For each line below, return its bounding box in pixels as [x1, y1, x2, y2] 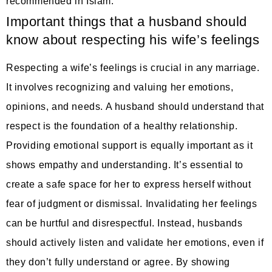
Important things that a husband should [6, 13, 247, 29]
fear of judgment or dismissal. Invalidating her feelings [6, 198, 257, 209]
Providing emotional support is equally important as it [6, 140, 253, 151]
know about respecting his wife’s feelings [6, 32, 260, 47]
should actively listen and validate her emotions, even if [6, 237, 264, 248]
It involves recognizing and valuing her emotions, [6, 81, 234, 92]
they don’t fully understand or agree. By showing [6, 256, 230, 267]
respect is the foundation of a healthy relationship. [6, 120, 238, 131]
